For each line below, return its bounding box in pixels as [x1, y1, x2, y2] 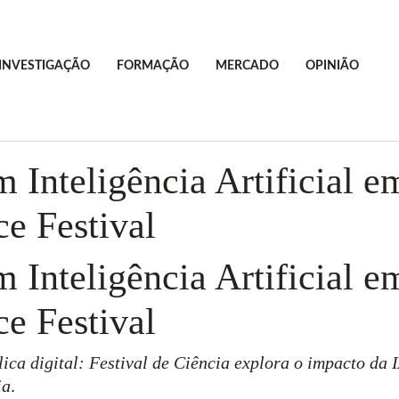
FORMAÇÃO [116, 60, 189, 72]
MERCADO [215, 60, 279, 72]
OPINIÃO [305, 60, 359, 72]
